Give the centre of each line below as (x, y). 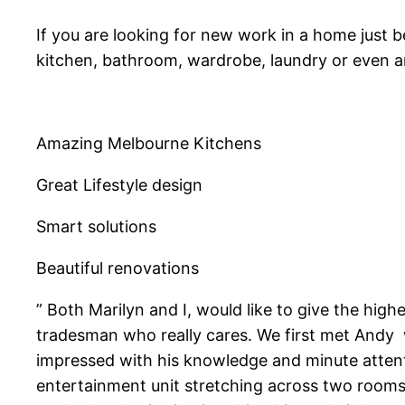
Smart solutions (96, 227)
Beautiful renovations (118, 268)
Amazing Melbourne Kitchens (149, 144)
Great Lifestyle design (119, 185)
